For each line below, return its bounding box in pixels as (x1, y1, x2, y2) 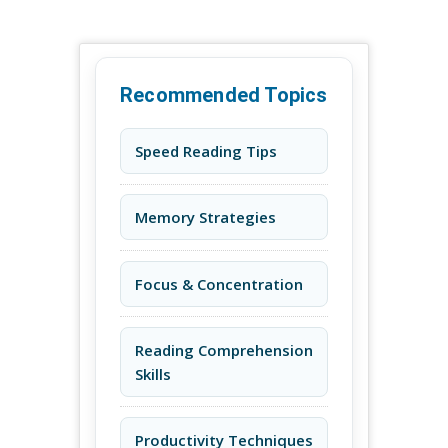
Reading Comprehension (135, 339, 313, 360)
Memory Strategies (135, 207, 276, 228)
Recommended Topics (120, 83, 328, 108)
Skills (135, 363, 171, 384)
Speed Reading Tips (135, 141, 277, 162)
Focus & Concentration (135, 273, 303, 294)
